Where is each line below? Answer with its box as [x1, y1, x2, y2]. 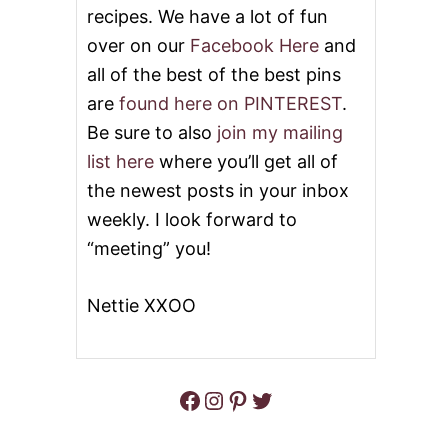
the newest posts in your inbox [87, 179, 349, 201]
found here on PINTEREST [119, 92, 342, 114]
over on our [87, 34, 190, 56]
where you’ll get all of [154, 150, 338, 172]
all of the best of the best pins [87, 63, 341, 85]
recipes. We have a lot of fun [87, 5, 328, 27]
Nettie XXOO [87, 294, 196, 316]
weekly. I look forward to [87, 208, 297, 230]
